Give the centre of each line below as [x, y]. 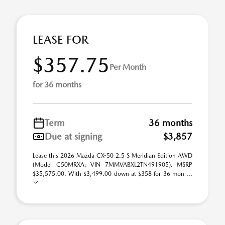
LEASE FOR [61, 40]
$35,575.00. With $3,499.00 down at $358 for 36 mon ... [113, 174]
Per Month [128, 67]
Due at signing [73, 136]
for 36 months [57, 85]
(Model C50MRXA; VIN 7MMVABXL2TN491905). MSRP [113, 165]
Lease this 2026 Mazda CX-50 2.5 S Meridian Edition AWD [113, 156]
